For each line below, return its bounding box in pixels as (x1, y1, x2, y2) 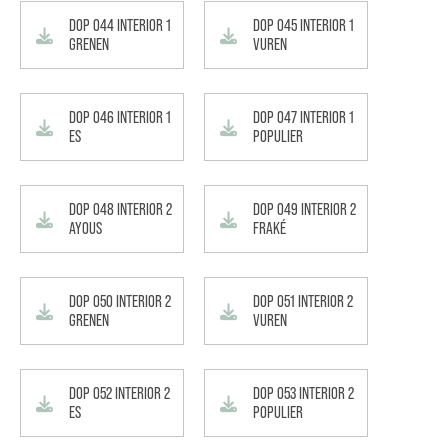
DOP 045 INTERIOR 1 (253, 16, 354, 35)
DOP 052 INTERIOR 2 (69, 384, 170, 403)
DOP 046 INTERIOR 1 (69, 108, 171, 127)
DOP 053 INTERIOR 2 (253, 384, 354, 403)
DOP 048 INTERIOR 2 (69, 200, 172, 219)
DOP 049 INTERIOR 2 (253, 200, 356, 219)
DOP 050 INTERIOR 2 (69, 292, 171, 311)
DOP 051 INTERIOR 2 (253, 292, 353, 311)
